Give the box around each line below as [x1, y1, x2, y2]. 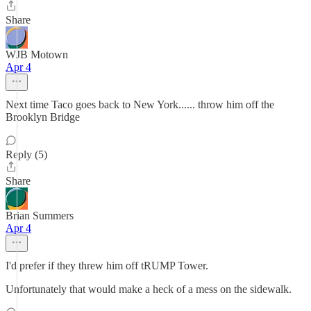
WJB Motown [6, 49, 68, 60]
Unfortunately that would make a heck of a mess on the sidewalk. [6, 283, 292, 295]
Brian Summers [6, 210, 74, 221]
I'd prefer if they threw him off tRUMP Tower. [6, 260, 208, 271]
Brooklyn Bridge [6, 111, 80, 123]
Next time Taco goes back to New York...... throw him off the [6, 99, 274, 110]
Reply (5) [6, 149, 47, 160]
